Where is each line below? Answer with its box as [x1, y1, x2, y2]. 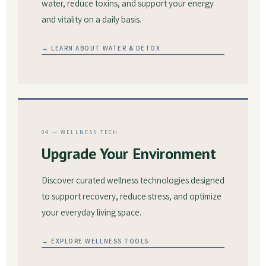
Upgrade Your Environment [42, 144, 216, 163]
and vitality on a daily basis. [42, 14, 141, 25]
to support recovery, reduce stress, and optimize [42, 191, 221, 202]
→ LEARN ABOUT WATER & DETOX [42, 44, 161, 52]
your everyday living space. [42, 207, 141, 218]
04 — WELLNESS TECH [42, 128, 119, 136]
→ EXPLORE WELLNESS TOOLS [42, 237, 149, 245]
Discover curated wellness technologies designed [42, 175, 224, 186]
